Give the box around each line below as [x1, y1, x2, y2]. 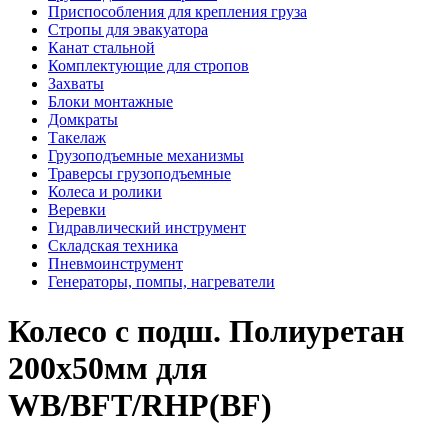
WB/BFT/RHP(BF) [8, 386, 272, 423]
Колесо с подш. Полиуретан [8, 312, 404, 349]
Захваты [48, 75, 104, 93]
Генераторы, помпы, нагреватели [48, 273, 275, 291]
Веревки [48, 201, 106, 219]
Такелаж [48, 129, 106, 147]
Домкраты [48, 111, 118, 129]
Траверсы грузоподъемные [48, 165, 231, 183]
